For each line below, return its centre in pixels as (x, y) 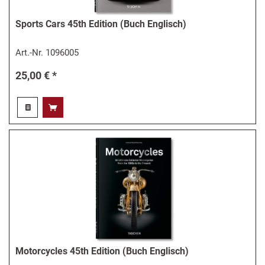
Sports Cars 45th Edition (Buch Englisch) (101, 24)
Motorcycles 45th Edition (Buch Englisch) (102, 251)
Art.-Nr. (31, 53)
